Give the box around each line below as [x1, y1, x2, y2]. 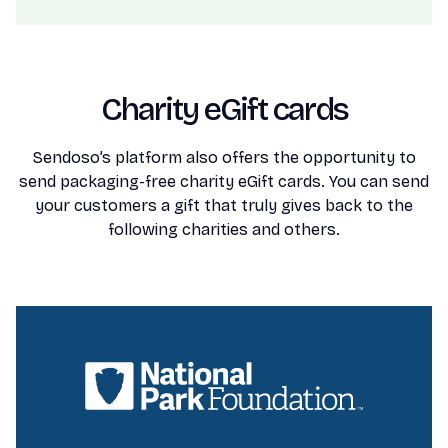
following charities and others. [108, 220, 340, 239]
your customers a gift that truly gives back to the [35, 196, 413, 215]
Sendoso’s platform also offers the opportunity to [32, 148, 416, 167]
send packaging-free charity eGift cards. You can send [19, 172, 429, 191]
